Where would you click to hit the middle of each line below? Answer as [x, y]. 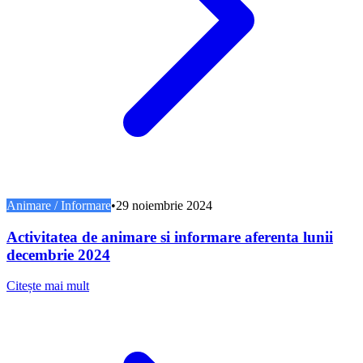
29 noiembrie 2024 [164, 205]
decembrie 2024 [58, 254]
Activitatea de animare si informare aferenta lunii [170, 237]
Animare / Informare [59, 205]
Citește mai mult [48, 286]
